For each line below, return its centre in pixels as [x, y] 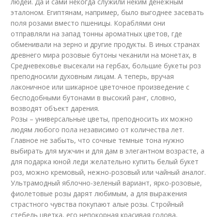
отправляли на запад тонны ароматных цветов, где [97, 34]
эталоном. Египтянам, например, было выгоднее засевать [108, 12]
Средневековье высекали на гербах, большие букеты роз [106, 66]
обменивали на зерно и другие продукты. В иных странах [105, 44]
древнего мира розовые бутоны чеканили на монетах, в [104, 55]
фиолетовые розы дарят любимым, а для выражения [99, 194]
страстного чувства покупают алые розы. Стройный [97, 204]
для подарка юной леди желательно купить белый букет [105, 162]
